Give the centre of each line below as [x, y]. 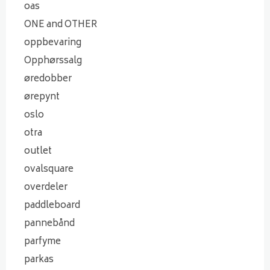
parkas [39, 260]
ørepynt [42, 97]
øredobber [48, 79]
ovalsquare [49, 169]
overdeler [46, 187]
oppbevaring [53, 43]
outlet [38, 151]
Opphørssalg [53, 61]
